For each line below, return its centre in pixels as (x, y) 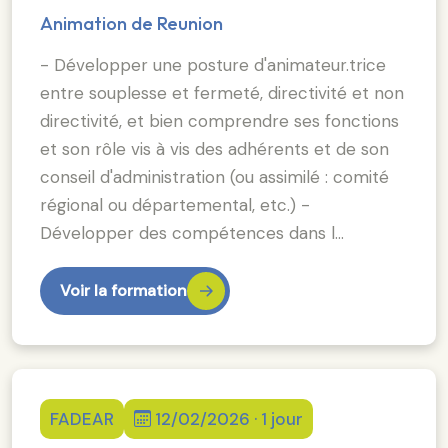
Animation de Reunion (131, 23)
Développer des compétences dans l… (192, 232)
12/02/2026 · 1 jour (229, 418)
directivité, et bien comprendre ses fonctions (219, 120)
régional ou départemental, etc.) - (175, 204)
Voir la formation (123, 290)
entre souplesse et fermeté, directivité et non (222, 92)
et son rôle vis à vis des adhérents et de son (214, 148)
